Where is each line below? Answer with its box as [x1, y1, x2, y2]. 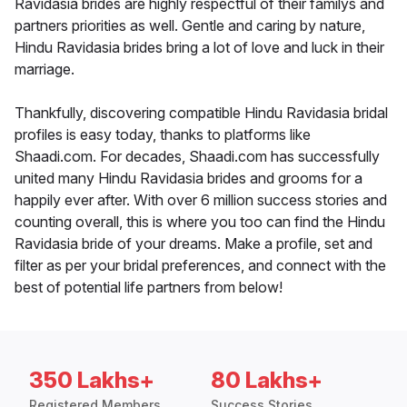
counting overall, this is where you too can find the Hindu [15, 213, 385, 232]
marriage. [15, 60, 74, 79]
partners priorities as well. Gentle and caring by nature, [15, 16, 365, 35]
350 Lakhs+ [29, 367, 154, 394]
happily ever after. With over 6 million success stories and [15, 191, 387, 210]
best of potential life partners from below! [15, 278, 283, 297]
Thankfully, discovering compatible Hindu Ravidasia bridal [15, 104, 388, 123]
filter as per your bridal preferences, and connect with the [15, 256, 386, 275]
